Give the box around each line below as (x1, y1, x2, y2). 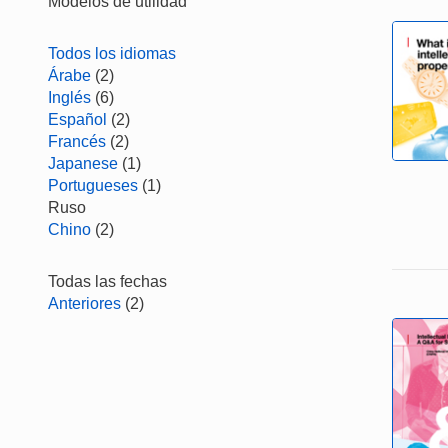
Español (48, 111, 107, 128)
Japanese (48, 155, 118, 172)
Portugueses (48, 177, 138, 194)
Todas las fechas (48, 273, 167, 290)
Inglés (48, 89, 91, 106)
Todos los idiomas (48, 45, 176, 62)
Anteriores (48, 295, 121, 312)
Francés (48, 133, 106, 150)
